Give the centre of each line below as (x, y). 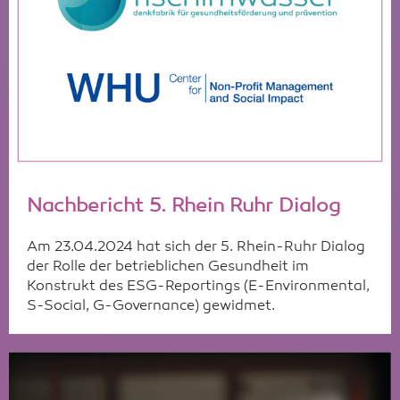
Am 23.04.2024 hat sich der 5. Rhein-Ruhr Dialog (196, 248)
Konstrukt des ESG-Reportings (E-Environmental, (198, 287)
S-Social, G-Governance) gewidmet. (151, 307)
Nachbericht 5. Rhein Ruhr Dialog (183, 207)
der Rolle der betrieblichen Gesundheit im (168, 267)
